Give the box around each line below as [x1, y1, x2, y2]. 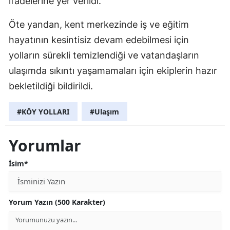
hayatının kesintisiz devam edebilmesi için [9, 34, 189, 46]
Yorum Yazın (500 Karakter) [9, 197, 105, 207]
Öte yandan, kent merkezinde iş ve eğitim [9, 19, 189, 30]
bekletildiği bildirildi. [9, 81, 93, 92]
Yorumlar [9, 135, 81, 157]
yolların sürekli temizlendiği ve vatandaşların [9, 50, 199, 61]
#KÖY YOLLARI [17, 107, 69, 117]
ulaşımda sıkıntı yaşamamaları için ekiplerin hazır [9, 65, 217, 76]
